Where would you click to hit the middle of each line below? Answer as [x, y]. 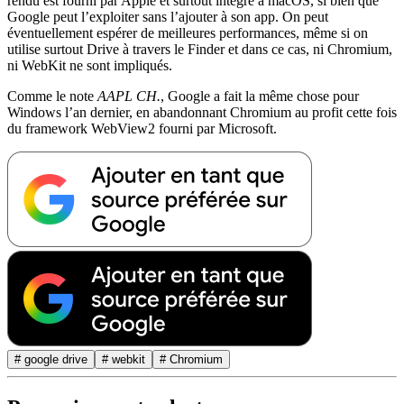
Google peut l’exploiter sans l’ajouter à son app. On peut [168, 17]
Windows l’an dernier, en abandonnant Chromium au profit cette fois [202, 113]
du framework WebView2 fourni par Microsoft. [142, 129]
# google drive [51, 360]
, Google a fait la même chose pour [260, 96]
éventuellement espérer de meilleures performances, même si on [188, 33]
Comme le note [52, 96]
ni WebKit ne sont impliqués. [90, 66]
